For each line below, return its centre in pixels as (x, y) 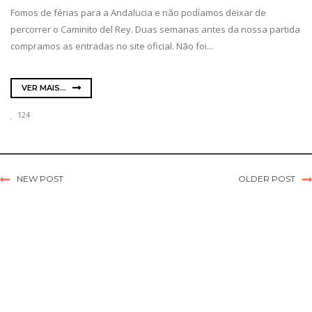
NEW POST (40, 178)
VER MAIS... (45, 87)
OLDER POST (267, 178)
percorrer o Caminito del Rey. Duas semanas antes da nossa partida (155, 30)
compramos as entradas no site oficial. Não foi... (112, 46)
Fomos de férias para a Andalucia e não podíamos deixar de (138, 13)
